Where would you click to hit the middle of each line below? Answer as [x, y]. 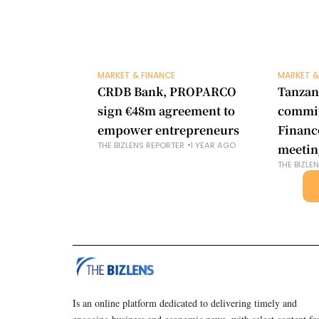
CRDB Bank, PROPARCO [167, 91]
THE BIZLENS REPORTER [141, 145]
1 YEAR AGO [213, 145]
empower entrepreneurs [168, 130]
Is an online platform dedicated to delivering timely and [185, 303]
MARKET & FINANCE [136, 75]
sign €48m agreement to [166, 110]
